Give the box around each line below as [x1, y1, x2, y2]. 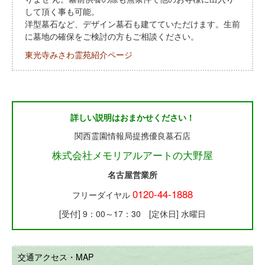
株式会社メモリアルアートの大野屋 [52, 148, 213, 163]
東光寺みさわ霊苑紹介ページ [25, 49, 132, 61]
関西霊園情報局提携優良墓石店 [75, 130, 190, 142]
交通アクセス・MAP [18, 251, 93, 263]
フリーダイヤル [72, 189, 132, 201]
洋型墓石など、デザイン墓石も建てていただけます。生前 [25, 18, 240, 30]
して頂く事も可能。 [25, 5, 99, 18]
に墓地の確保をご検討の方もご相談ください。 [25, 30, 199, 43]
